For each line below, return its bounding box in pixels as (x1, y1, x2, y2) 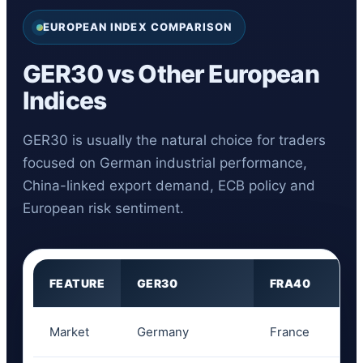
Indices (23, 86, 107, 115)
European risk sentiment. (23, 200, 184, 216)
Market (49, 324, 89, 340)
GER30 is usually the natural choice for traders (23, 132, 326, 148)
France (270, 324, 310, 340)
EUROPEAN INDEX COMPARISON (43, 20, 232, 33)
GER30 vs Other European (23, 59, 319, 88)
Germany (137, 324, 189, 340)
